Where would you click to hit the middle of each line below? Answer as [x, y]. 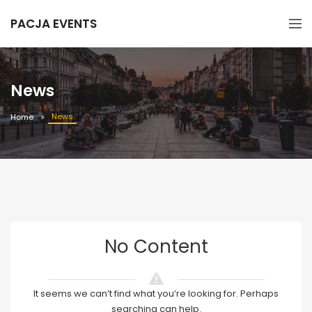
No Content [156, 247]
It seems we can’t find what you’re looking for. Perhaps [156, 294]
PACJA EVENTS [54, 24]
